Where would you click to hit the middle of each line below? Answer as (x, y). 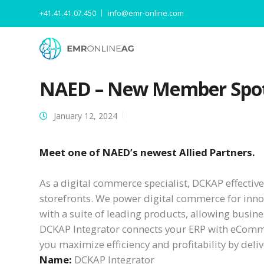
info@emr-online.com (146, 13)
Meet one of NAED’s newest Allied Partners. (148, 152)
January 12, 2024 (85, 116)
